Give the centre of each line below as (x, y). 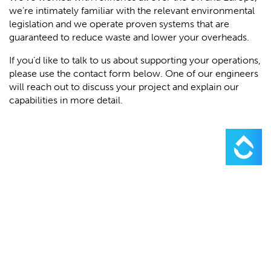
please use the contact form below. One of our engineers (134, 73)
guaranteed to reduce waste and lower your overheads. (129, 37)
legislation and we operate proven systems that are (119, 24)
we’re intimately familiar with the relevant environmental (132, 11)
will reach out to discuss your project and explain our (124, 87)
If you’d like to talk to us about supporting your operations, (135, 60)
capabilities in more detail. (66, 100)
